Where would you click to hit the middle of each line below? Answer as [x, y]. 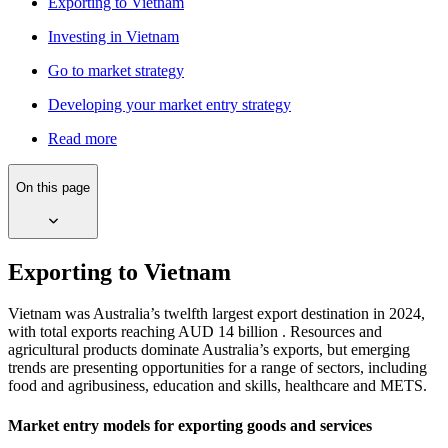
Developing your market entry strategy [169, 104]
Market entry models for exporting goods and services [190, 425]
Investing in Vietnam [113, 36]
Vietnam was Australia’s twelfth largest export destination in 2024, [216, 314]
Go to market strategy [116, 70]
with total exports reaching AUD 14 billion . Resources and [195, 332]
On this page [53, 188]
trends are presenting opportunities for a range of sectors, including [217, 368]
